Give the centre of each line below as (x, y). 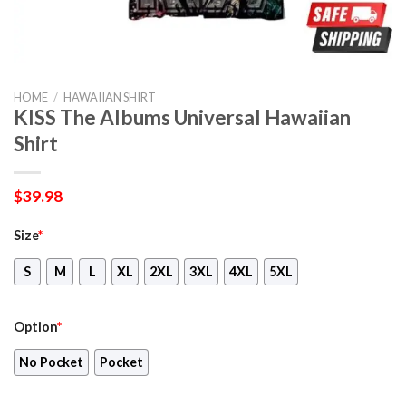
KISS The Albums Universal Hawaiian (182, 117)
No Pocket (51, 362)
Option (35, 326)
